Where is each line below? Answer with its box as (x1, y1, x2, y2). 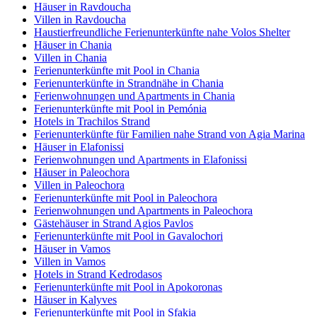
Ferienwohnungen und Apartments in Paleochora (34, 204, 253, 217)
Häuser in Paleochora (34, 166, 129, 178)
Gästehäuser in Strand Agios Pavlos (34, 217, 193, 229)
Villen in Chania (34, 51, 107, 64)
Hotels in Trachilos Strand (34, 115, 150, 127)
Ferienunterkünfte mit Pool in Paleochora (34, 191, 217, 204)
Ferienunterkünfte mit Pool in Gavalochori (34, 229, 223, 242)
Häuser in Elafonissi (34, 140, 124, 153)
